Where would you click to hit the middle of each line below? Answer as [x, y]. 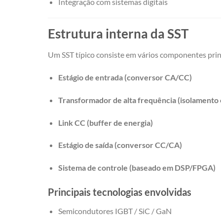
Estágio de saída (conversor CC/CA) [120, 145]
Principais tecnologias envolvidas [120, 192]
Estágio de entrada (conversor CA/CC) [125, 77]
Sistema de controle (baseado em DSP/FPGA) [137, 168]
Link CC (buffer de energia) [105, 122]
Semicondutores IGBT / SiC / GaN [115, 211]
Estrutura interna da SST [118, 34]
